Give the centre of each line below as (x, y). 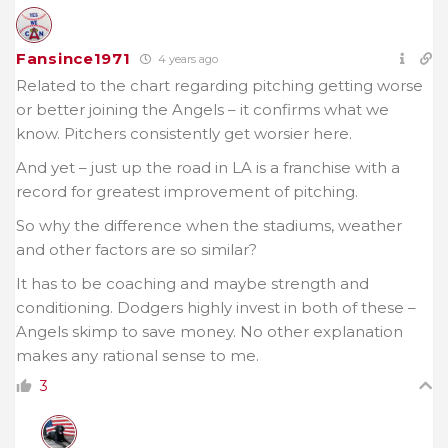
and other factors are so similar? (136, 250)
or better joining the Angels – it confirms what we (202, 110)
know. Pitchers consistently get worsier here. (184, 134)
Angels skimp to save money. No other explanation (209, 332)
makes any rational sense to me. (137, 356)
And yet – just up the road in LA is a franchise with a (208, 168)
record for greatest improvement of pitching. (187, 192)
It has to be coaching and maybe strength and (192, 284)
